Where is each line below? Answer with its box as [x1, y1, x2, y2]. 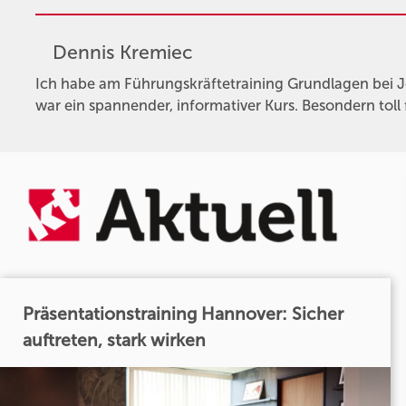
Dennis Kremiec [52, 41, 193, 65]
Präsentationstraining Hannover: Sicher [23, 303, 343, 324]
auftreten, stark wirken [23, 329, 206, 351]
